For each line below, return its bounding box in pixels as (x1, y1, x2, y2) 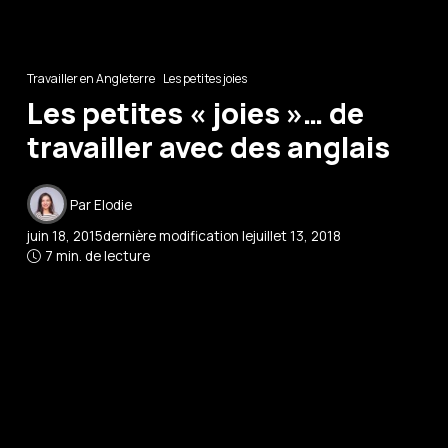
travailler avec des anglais (27, 126, 391, 167)
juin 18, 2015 (27, 227, 104, 246)
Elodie (94, 195, 133, 214)
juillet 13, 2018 (253, 227, 342, 246)
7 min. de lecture (45, 247, 151, 266)
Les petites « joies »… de (27, 92, 365, 133)
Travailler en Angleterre (27, 69, 156, 87)
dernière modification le (103, 227, 254, 246)
